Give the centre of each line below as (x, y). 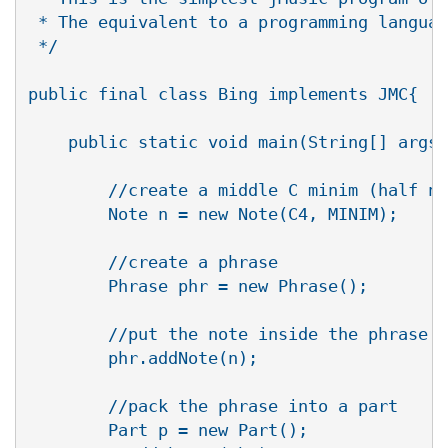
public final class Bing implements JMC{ (223, 94)
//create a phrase (153, 262)
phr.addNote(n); (143, 358)
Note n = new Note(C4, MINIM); (213, 214)
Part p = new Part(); (168, 430)
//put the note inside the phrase (228, 334)
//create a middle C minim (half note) (63, 190)
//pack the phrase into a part (213, 406)
